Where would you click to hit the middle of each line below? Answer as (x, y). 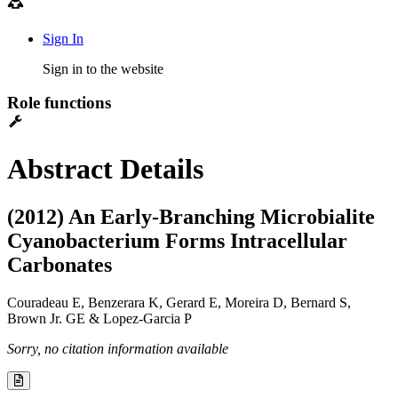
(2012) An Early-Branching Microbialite (191, 216)
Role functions (59, 103)
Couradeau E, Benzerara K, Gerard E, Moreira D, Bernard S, (179, 302)
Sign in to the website (103, 68)
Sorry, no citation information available (118, 348)
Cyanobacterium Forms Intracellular (177, 240)
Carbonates (60, 264)
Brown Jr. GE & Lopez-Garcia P (99, 318)
